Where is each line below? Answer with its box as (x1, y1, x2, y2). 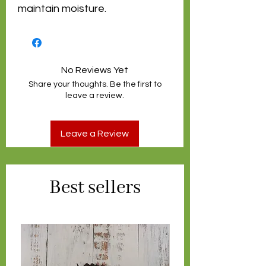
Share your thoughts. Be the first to (28, 80, 161, 89)
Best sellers (49, 176, 141, 201)
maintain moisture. (18, 3, 106, 15)
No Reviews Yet (61, 65, 128, 75)
